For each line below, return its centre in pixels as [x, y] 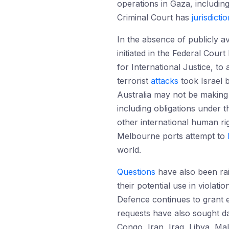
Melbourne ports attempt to [172, 136]
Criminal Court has [154, 17]
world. [129, 150]
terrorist [134, 81]
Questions [136, 172]
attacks [165, 81]
